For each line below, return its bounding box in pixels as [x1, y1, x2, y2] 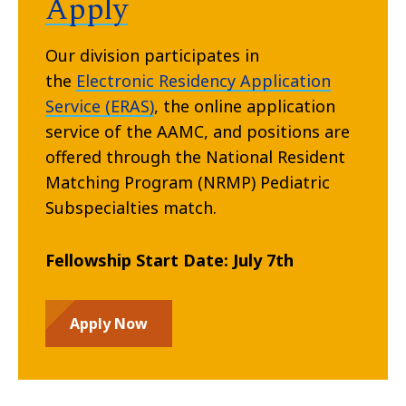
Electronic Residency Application [76, 70, 331, 92]
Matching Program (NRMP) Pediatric [45, 171, 330, 194]
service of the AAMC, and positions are [45, 121, 350, 143]
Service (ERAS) [45, 95, 154, 118]
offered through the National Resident [45, 146, 345, 169]
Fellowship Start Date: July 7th [45, 249, 294, 272]
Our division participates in [45, 44, 259, 67]
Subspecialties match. [45, 197, 217, 219]
